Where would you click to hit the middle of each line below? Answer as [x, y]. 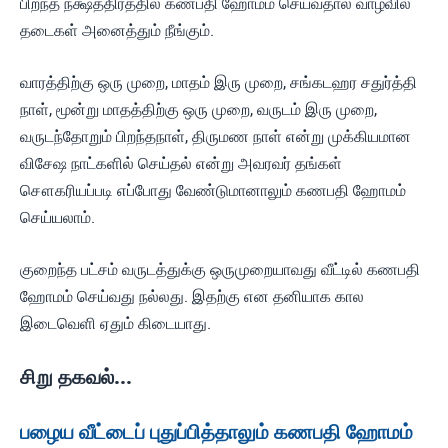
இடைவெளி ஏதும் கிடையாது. [115, 323]
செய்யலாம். [57, 217]
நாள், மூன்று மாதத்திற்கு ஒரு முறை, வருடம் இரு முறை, [198, 109]
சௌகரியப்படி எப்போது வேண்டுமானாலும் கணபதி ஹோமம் [213, 190]
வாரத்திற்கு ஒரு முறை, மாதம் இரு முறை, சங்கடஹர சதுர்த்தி [218, 82]
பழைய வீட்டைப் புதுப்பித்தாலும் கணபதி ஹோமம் [216, 432]
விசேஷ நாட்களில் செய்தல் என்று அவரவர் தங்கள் [181, 163]
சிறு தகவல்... [76, 377]
